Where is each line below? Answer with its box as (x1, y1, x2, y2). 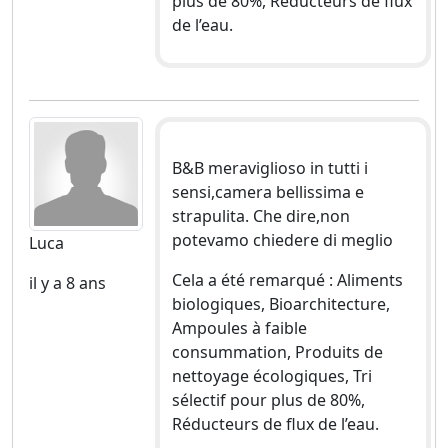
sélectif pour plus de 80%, (171, 388, 365, 411)
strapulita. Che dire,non (171, 204, 350, 227)
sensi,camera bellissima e (171, 180, 364, 203)
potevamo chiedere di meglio (171, 228, 393, 251)
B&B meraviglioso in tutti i (171, 156, 368, 179)
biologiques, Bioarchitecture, (171, 292, 390, 315)
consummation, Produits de (171, 340, 383, 363)
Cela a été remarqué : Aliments (171, 268, 403, 291)
